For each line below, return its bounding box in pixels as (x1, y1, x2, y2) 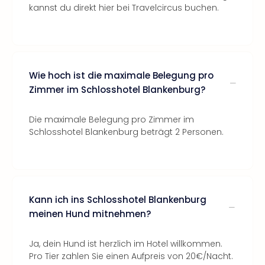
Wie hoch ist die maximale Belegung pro (29, 69, 214, 82)
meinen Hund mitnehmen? (29, 208, 151, 220)
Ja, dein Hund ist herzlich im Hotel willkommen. (29, 238, 222, 250)
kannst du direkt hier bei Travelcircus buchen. (29, 2, 219, 14)
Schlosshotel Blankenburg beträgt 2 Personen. (29, 126, 224, 138)
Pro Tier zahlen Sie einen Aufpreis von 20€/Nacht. (29, 250, 233, 262)
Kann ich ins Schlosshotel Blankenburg (29, 193, 206, 206)
